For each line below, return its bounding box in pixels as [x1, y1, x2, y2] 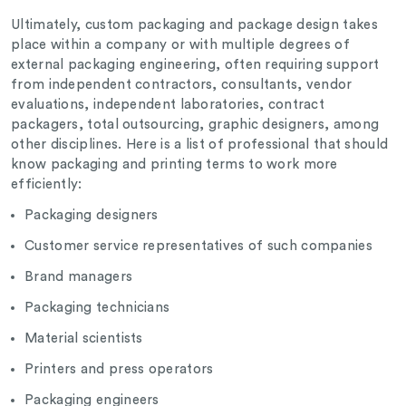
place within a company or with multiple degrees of [11, 38, 350, 53]
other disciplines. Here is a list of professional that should [11, 138, 389, 152]
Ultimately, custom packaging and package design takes [11, 18, 378, 33]
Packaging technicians [24, 301, 174, 315]
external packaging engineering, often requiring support [11, 58, 380, 72]
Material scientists [24, 332, 147, 346]
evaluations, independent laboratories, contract [11, 98, 325, 112]
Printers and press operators [24, 362, 217, 377]
